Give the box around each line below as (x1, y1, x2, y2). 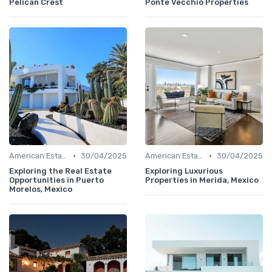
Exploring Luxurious (145, 166, 223, 176)
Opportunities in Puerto (9, 175, 104, 185)
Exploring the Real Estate (9, 166, 112, 176)
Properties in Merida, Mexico (145, 175, 259, 185)
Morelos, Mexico (9, 185, 72, 194)
